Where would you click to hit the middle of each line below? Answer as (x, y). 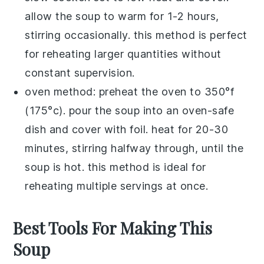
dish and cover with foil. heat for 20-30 (127, 129)
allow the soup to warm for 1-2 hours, (122, 16)
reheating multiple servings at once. (117, 186)
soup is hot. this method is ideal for (115, 167)
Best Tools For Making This (113, 227)
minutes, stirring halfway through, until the (134, 148)
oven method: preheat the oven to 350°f (130, 91)
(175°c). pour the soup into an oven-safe (130, 110)
